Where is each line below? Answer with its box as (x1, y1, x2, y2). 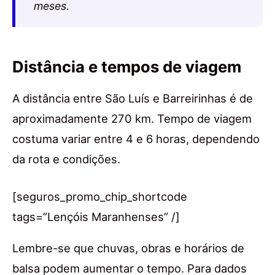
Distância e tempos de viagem (12, 56, 241, 76)
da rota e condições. (12, 152, 120, 166)
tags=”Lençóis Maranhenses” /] (12, 209, 180, 223)
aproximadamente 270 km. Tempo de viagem (12, 111, 252, 125)
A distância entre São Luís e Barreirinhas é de (12, 91, 253, 105)
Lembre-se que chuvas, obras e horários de (12, 241, 244, 255)
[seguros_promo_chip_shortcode (12, 189, 187, 203)
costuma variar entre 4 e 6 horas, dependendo (12, 131, 260, 145)
